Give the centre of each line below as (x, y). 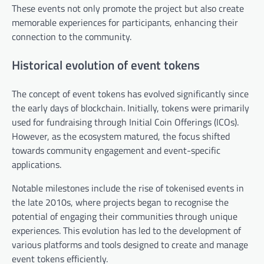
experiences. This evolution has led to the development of (126, 231)
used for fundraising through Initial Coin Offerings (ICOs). (125, 122)
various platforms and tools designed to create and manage (130, 245)
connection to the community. (72, 37)
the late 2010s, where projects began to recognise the (120, 202)
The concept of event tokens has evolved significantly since (130, 94)
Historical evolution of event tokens (106, 65)
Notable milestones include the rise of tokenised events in (128, 188)
